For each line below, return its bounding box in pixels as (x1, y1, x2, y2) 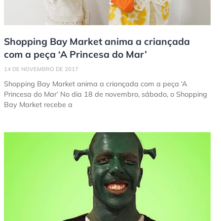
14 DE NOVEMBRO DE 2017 (4, 66, 78, 73)
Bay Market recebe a (4, 100, 73, 110)
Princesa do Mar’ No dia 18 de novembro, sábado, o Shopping (4, 90, 207, 99)
